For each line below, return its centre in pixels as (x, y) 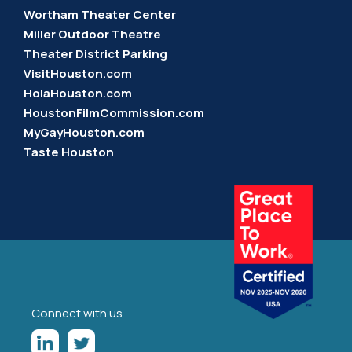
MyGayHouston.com (84, 132)
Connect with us (77, 313)
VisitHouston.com (78, 73)
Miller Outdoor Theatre (92, 34)
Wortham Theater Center (100, 15)
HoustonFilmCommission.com (114, 113)
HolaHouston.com (78, 93)
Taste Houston (69, 152)
